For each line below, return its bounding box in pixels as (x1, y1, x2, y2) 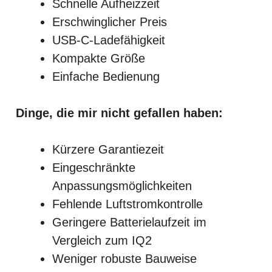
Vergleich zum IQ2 (52, 233, 152, 247)
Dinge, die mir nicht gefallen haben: (16, 106, 223, 120)
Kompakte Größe (52, 51, 145, 65)
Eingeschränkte (52, 160, 135, 174)
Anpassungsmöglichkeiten (52, 178, 192, 192)
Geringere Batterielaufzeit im (52, 215, 206, 229)
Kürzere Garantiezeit (52, 142, 164, 156)
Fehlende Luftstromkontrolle (52, 197, 203, 211)
